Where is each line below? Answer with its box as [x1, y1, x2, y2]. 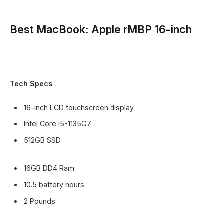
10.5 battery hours [24, 180, 84, 189]
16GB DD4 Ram [24, 163, 74, 172]
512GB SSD [24, 136, 61, 145]
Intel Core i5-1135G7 [24, 119, 91, 128]
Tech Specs [10, 79, 52, 88]
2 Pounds [24, 196, 55, 205]
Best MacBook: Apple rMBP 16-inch [10, 22, 192, 36]
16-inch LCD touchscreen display [24, 103, 134, 111]
